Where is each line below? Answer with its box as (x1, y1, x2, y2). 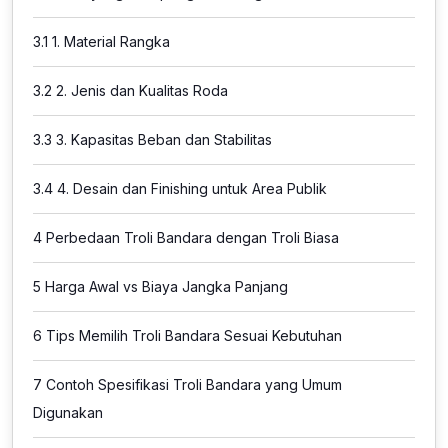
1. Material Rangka (48, 33, 170, 50)
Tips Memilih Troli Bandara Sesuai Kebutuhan (42, 327, 342, 344)
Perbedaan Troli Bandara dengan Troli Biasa (42, 229, 339, 246)
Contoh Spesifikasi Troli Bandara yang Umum (42, 376, 342, 393)
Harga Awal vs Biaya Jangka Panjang (41, 278, 288, 295)
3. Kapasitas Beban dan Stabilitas (52, 131, 272, 148)
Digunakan (33, 404, 103, 421)
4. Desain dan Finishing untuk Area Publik (53, 180, 327, 197)
